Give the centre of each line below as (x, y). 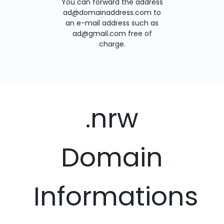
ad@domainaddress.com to (112, 13)
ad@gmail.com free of (112, 34)
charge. (112, 44)
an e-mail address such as (112, 23)
